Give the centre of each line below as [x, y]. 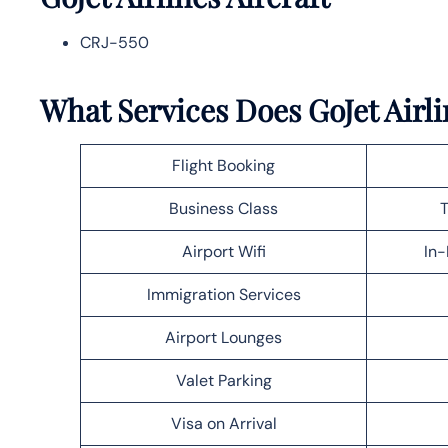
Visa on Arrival [223, 423]
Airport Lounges [223, 337]
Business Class [223, 208]
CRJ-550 [114, 42]
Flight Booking [223, 165]
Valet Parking [223, 380]
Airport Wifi [223, 251]
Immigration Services [223, 294]
